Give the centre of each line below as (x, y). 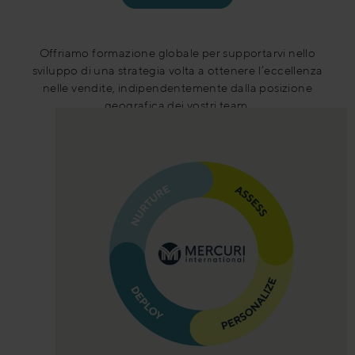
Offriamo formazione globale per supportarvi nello (177, 52)
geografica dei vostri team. (177, 105)
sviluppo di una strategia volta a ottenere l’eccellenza (177, 70)
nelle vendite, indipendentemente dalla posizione (177, 87)
